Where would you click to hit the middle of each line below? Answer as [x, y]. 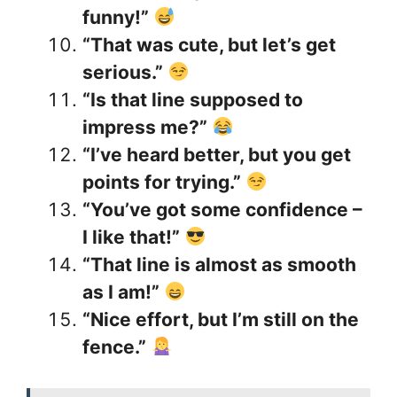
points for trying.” [162, 182]
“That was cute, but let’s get [209, 44]
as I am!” [121, 292]
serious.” [123, 72]
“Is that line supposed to [193, 99]
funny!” [116, 17]
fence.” [114, 346]
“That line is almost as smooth [219, 264]
